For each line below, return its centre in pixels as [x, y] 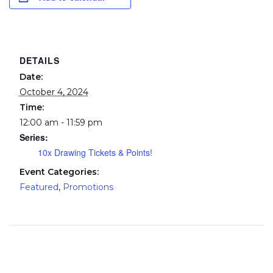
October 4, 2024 [54, 92]
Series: [34, 137]
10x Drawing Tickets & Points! [95, 153]
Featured [39, 187]
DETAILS [39, 61]
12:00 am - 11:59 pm [61, 123]
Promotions [88, 187]
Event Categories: [59, 172]
